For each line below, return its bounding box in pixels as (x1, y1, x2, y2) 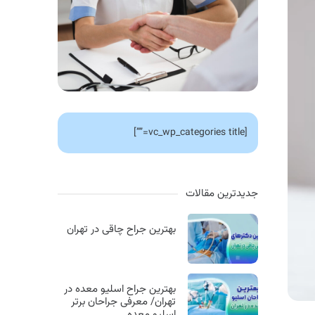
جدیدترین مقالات (185, 186, 258, 202)
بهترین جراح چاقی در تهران (66, 221, 176, 238)
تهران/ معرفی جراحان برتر (70, 293, 176, 310)
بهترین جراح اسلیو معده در (63, 281, 176, 297)
